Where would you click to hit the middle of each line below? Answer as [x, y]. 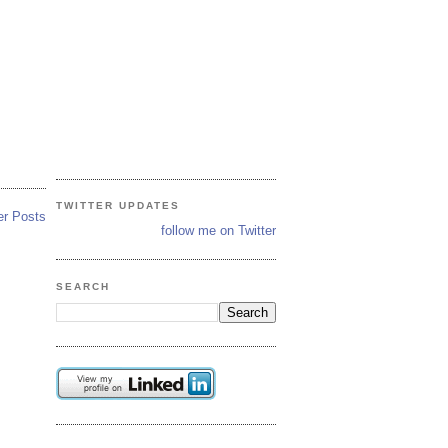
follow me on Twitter [218, 230]
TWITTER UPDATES [118, 206]
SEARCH [83, 286]
